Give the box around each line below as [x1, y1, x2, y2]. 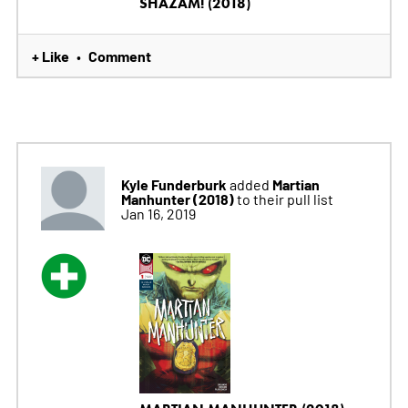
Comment [87, 46, 151, 66]
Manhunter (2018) [120, 189, 237, 209]
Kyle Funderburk [120, 174, 227, 195]
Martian [271, 174, 320, 195]
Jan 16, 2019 [120, 204, 196, 223]
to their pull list [236, 189, 333, 209]
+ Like [31, 46, 69, 66]
